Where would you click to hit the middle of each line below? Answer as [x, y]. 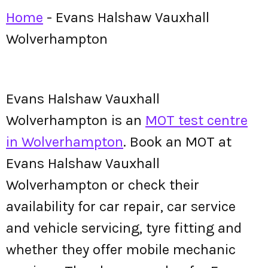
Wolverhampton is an [76, 120]
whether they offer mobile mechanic [121, 249]
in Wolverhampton [65, 142]
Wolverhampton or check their [103, 185]
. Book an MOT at [177, 142]
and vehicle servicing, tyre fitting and [124, 228]
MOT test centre [197, 120]
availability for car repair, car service [121, 206]
